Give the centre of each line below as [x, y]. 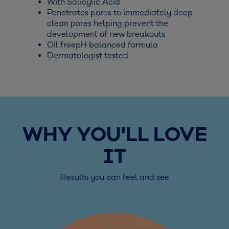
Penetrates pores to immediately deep [120, 13]
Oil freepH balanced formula [102, 45]
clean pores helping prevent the [108, 23]
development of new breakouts [106, 34]
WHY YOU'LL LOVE [114, 135]
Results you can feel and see [114, 177]
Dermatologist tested [88, 55]
